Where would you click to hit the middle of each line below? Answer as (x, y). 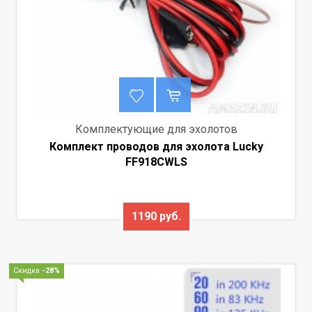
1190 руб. (156, 216)
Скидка (28, 270)
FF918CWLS (156, 162)
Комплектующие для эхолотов (156, 129)
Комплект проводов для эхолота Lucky (156, 146)
